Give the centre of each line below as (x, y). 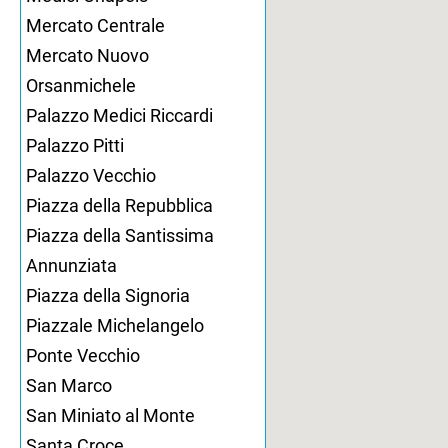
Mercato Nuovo (87, 55)
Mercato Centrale (95, 25)
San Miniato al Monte (110, 415)
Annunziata (71, 265)
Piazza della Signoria (108, 295)
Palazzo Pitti (75, 145)
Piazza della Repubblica (119, 205)
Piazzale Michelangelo (115, 325)
